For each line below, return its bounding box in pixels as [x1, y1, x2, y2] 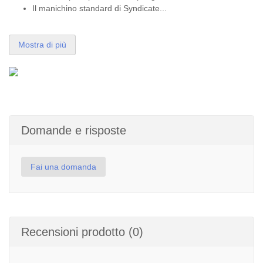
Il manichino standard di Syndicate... [32, 4, 167, 13]
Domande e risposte [21, 124, 126, 137]
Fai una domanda [31, 162, 96, 171]
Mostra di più [18, 40, 66, 49]
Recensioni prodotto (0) [21, 225, 143, 238]
